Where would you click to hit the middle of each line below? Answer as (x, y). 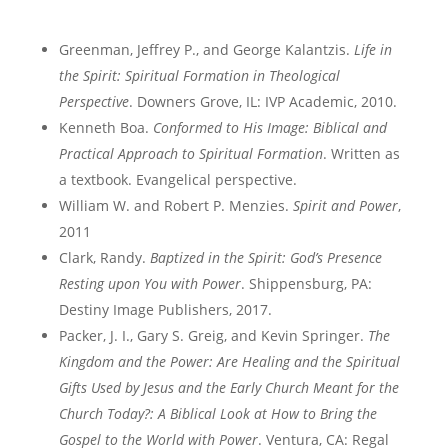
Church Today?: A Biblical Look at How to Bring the (217, 413)
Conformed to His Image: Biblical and (269, 127)
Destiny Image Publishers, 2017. (165, 309)
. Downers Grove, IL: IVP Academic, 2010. (262, 101)
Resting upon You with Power (149, 283)
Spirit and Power (345, 205)
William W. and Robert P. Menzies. (175, 205)
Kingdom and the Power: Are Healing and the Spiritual (229, 361)
